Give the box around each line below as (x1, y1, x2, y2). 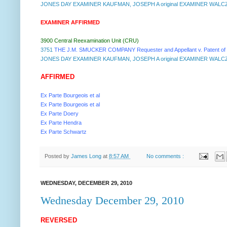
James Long (71, 153, 103, 159)
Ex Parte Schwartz (41, 128, 87, 135)
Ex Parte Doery (41, 110, 79, 117)
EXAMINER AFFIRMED (41, 19, 100, 25)
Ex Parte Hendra (41, 119, 82, 126)
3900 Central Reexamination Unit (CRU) (41, 37, 139, 44)
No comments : (146, 153, 186, 159)
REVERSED (41, 216, 77, 224)
